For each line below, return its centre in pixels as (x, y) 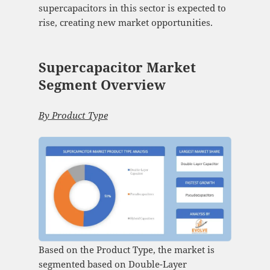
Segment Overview (102, 85)
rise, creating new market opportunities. (125, 23)
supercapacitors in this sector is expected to (132, 8)
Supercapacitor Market (117, 67)
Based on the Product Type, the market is (126, 249)
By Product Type (73, 115)
